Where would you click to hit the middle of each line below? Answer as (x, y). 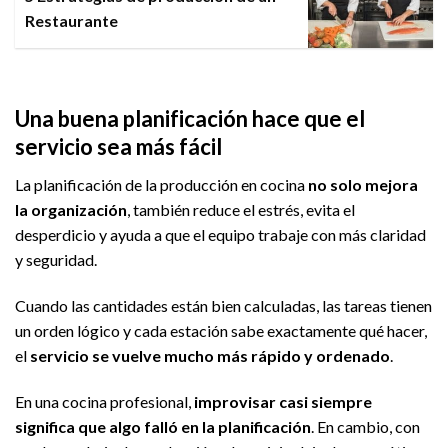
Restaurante (72, 21)
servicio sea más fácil (118, 147)
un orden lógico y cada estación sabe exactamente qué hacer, (221, 330)
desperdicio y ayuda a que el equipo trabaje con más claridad (220, 235)
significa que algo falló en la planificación (163, 426)
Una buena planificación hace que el (190, 119)
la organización (71, 210)
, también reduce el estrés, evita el (241, 210)
